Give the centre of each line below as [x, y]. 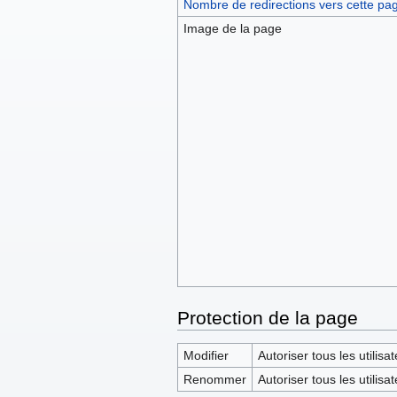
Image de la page [232, 29]
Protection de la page [268, 318]
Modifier [206, 356]
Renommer [214, 380]
